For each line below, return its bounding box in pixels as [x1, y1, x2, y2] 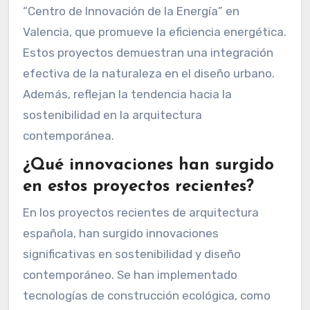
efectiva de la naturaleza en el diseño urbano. [22, 66, 275, 80]
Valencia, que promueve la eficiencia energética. [22, 24, 286, 39]
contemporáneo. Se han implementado [22, 268, 237, 282]
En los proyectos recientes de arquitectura [22, 206, 259, 220]
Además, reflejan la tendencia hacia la [22, 86, 232, 101]
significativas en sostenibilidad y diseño [22, 247, 241, 262]
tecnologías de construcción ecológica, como [22, 289, 271, 303]
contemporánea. [22, 128, 114, 143]
